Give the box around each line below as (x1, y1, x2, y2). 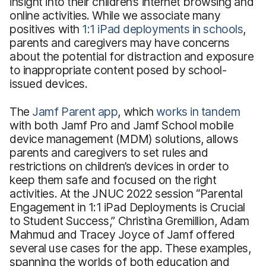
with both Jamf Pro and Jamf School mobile (9, 118, 234, 132)
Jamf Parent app (32, 104, 118, 119)
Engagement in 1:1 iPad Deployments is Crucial (9, 199, 245, 214)
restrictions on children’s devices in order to (9, 159, 229, 173)
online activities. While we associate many (9, 8, 221, 23)
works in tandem (156, 104, 240, 119)
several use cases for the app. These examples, (9, 240, 251, 255)
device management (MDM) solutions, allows (9, 131, 239, 146)
